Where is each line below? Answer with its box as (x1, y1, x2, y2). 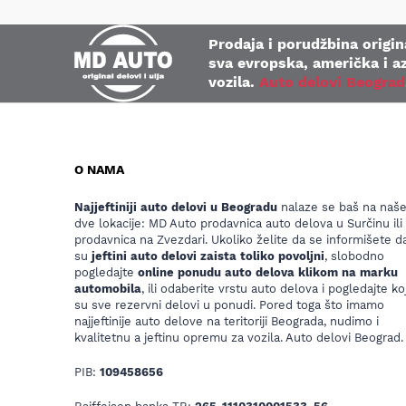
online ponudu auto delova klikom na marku (138, 265, 398, 279)
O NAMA (74, 161, 124, 177)
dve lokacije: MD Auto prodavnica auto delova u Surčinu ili (74, 216, 402, 230)
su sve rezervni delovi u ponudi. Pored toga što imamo (74, 297, 384, 312)
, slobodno (324, 248, 384, 263)
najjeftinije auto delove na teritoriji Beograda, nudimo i (74, 314, 379, 328)
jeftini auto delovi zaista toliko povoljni (92, 248, 324, 263)
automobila (74, 281, 141, 295)
